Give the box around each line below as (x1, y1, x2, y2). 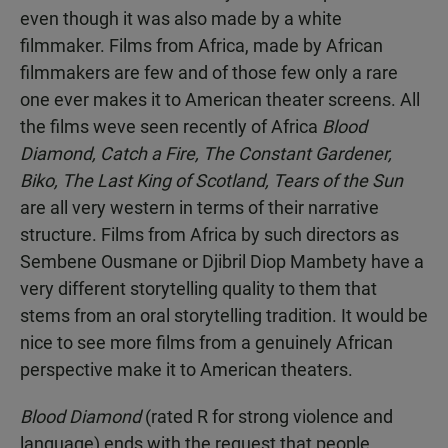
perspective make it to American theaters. (20, 359, 353, 380)
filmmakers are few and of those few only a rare (20, 62, 398, 83)
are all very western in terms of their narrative (20, 197, 379, 218)
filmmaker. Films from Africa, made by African (20, 35, 383, 56)
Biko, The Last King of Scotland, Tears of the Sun (20, 170, 403, 191)
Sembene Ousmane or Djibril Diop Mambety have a (20, 251, 424, 272)
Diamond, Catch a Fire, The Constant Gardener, (20, 143, 392, 164)
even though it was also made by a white (20, 8, 342, 29)
